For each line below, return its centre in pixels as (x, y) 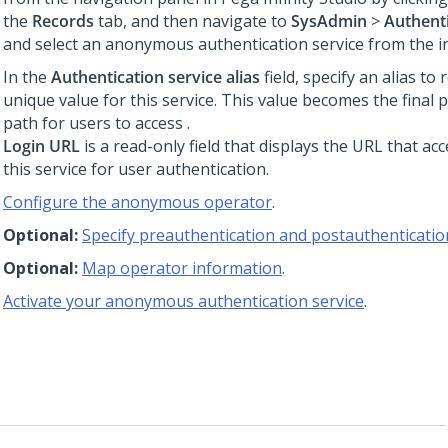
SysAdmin (329, 21)
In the (27, 77)
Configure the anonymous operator (137, 202)
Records (63, 21)
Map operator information (182, 268)
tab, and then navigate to (192, 21)
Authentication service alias (155, 77)
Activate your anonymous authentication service (183, 301)
